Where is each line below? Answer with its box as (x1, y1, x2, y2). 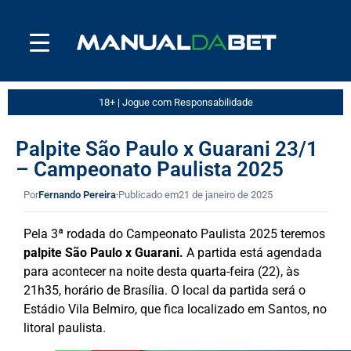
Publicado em (118, 188, 179, 201)
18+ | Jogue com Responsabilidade (98, 96, 253, 108)
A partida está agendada (183, 244, 322, 260)
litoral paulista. (24, 320, 106, 335)
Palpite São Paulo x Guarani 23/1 (16, 136, 318, 161)
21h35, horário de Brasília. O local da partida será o (24, 282, 306, 298)
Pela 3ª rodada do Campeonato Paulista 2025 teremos (24, 226, 325, 241)
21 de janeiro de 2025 (179, 188, 273, 201)
